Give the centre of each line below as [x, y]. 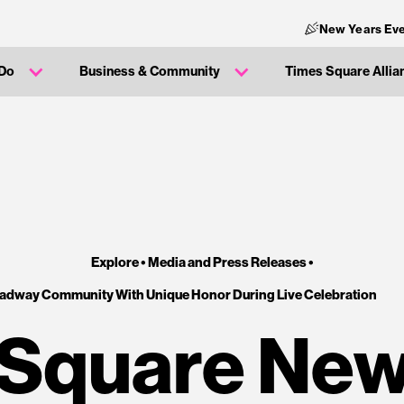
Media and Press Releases [228, 262]
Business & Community [150, 71]
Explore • [119, 262]
